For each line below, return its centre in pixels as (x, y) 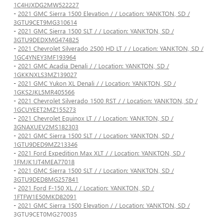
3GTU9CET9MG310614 (45, 22)
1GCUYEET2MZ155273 (45, 109)
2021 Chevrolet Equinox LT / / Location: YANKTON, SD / (96, 118)
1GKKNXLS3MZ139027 (45, 75)
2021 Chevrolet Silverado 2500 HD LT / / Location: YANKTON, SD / (111, 48)
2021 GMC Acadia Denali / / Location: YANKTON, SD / (93, 66)
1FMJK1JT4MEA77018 (44, 162)
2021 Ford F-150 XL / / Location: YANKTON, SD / (86, 188)
